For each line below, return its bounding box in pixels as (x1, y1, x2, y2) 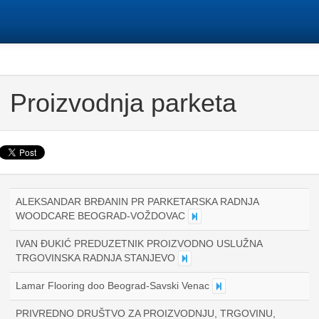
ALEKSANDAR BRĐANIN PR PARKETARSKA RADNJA (16, 196, 259, 207)
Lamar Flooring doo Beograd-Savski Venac (16, 280, 212, 291)
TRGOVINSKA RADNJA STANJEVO (16, 252, 178, 263)
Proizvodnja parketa (10, 88, 236, 117)
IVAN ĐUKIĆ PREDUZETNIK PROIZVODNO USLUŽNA (16, 238, 263, 249)
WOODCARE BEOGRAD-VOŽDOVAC (16, 210, 188, 221)
